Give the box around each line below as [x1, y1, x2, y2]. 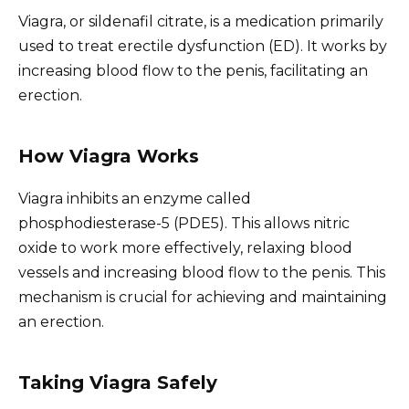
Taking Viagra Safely [18, 371, 217, 393]
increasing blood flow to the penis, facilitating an [18, 61, 368, 79]
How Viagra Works [18, 144, 199, 167]
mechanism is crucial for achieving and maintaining [18, 288, 387, 306]
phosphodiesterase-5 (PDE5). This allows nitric [18, 214, 350, 232]
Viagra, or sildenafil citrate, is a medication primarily [18, 12, 383, 30]
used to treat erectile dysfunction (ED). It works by [18, 37, 387, 55]
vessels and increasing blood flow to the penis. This [18, 263, 385, 281]
